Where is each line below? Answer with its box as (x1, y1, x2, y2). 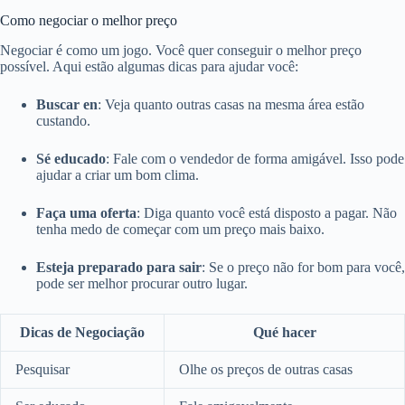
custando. (36, 112, 90, 128)
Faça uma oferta (36, 204, 137, 221)
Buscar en (36, 96, 98, 112)
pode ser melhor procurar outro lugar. (36, 275, 248, 291)
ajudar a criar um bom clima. (36, 166, 199, 183)
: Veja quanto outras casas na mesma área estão (98, 96, 364, 112)
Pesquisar (15, 361, 70, 377)
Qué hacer (252, 324, 316, 340)
